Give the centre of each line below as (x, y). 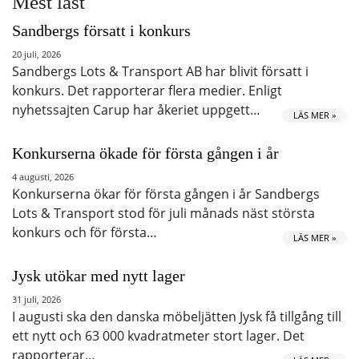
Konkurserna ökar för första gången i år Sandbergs (166, 194)
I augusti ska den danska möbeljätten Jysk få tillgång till (177, 316)
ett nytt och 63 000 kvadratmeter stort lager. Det (158, 335)
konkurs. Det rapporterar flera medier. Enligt (147, 90)
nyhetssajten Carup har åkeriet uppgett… (136, 109)
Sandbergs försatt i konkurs (101, 30)
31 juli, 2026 (36, 299)
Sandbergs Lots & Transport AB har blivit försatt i (160, 71)
